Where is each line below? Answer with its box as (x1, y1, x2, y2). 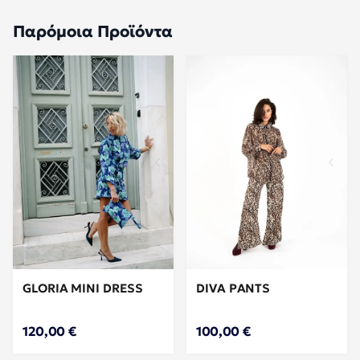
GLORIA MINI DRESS (22, 280, 143, 297)
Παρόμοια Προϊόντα (13, 20, 173, 42)
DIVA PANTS (196, 280, 271, 297)
